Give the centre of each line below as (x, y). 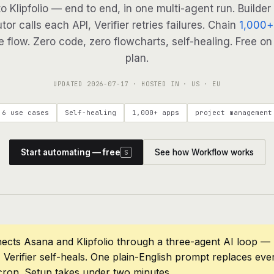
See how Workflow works (204, 152)
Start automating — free (70, 152)
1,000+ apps (156, 113)
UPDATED (70, 84)
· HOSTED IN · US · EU (175, 84)
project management (234, 113)
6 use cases (25, 113)
